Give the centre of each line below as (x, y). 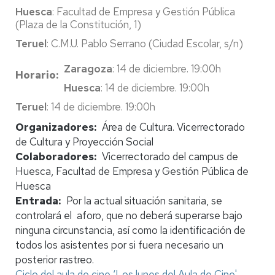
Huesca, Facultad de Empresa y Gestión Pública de (132, 171)
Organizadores (55, 127)
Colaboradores (55, 156)
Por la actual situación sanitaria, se (144, 200)
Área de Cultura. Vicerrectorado (173, 127)
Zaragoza (88, 68)
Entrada (37, 200)
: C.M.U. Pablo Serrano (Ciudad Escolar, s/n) (146, 43)
